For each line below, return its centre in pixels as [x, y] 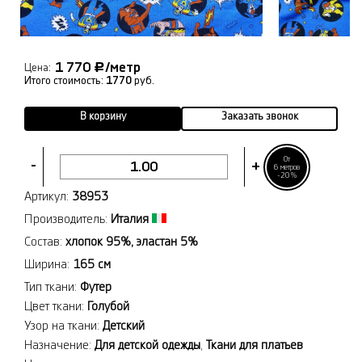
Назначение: [59, 345]
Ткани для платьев [255, 345]
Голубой [108, 306]
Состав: [45, 242]
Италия [130, 219]
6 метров [287, 167]
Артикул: [48, 196]
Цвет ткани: [56, 306]
